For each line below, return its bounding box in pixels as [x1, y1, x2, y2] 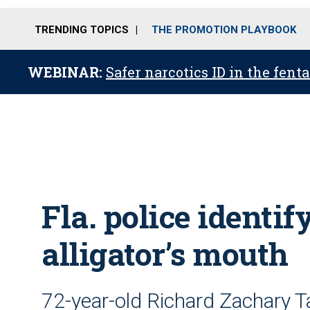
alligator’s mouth [42, 233, 289, 274]
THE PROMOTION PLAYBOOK [152, 23, 296, 36]
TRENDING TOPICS [35, 23, 129, 36]
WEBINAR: [28, 63, 106, 81]
